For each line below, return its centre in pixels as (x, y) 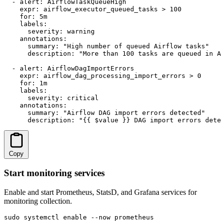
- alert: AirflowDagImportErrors (69, 68)
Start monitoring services (54, 173)
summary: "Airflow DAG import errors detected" (105, 112)
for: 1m (26, 83)
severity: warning (49, 31)
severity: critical (51, 98)
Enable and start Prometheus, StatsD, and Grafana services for (100, 192)
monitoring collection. (38, 201)
